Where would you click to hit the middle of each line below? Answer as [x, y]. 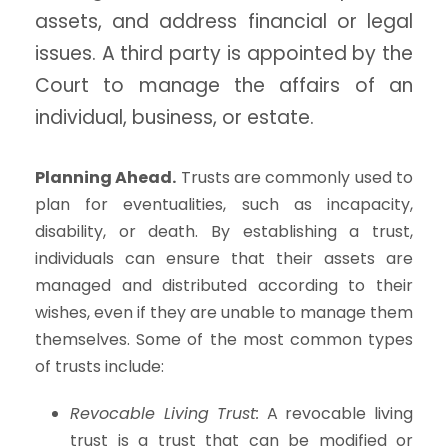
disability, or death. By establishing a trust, [224, 231]
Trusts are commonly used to [295, 177]
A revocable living [336, 413]
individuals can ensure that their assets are [224, 258]
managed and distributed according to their [224, 285]
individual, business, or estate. [174, 117]
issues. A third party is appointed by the [224, 53]
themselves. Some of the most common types [224, 339]
